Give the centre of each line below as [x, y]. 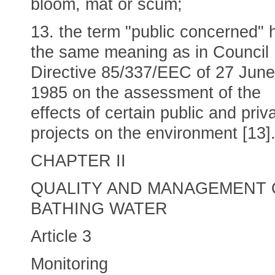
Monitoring [69, 264]
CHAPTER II [78, 161]
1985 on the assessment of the [146, 93]
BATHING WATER [99, 209]
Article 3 [61, 236]
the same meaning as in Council [150, 52]
